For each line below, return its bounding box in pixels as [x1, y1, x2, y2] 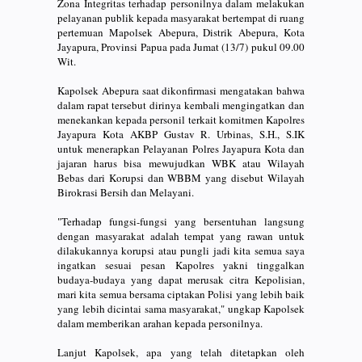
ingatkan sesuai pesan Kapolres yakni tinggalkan [57, 257, 305, 272]
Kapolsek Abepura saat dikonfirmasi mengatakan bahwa [57, 82, 305, 98]
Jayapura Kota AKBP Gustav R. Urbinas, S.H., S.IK [57, 126, 305, 141]
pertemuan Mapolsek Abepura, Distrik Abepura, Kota [57, 24, 305, 40]
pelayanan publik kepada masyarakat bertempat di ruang [57, 10, 305, 25]
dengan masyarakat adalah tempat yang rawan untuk [57, 228, 305, 243]
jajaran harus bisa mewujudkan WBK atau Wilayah [57, 155, 305, 170]
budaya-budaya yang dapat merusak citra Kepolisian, [57, 271, 305, 287]
